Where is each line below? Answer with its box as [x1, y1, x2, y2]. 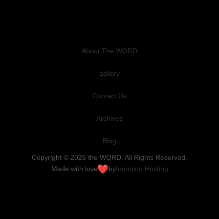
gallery [99, 69, 120, 77]
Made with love [51, 165, 98, 173]
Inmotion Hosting [115, 165, 168, 173]
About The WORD [82, 47, 137, 55]
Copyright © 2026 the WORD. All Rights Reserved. [32, 153, 187, 161]
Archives [96, 114, 123, 122]
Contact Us [92, 92, 127, 100]
